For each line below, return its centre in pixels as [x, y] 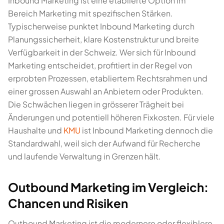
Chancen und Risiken [68, 203]
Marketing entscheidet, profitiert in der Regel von [100, 65]
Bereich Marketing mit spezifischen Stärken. [90, 13]
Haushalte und [36, 130]
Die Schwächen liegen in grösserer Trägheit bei [96, 104]
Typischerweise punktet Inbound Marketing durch [101, 26]
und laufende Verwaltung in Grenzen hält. [84, 156]
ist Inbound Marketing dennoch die [147, 130]
